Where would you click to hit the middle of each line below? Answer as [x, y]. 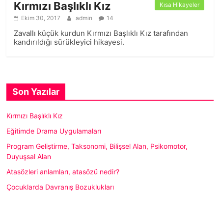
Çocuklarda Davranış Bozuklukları [60, 187]
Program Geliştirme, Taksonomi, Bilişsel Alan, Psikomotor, [97, 146]
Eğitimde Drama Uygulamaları [54, 131]
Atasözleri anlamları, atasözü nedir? [63, 172]
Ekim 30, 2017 [41, 18]
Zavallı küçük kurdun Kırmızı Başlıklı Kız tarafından [101, 33]
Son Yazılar [36, 92]
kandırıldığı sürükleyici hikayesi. [69, 42]
